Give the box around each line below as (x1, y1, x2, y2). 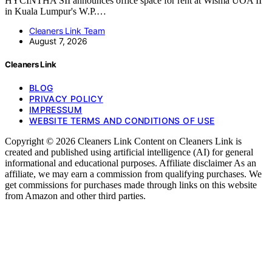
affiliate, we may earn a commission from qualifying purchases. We (5, 169, 262, 180)
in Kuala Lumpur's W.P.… (5, 5, 106, 16)
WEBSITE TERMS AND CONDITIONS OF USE (29, 115, 215, 126)
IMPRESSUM (29, 104, 83, 115)
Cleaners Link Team (29, 25, 105, 36)
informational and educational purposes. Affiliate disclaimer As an (5, 158, 256, 169)
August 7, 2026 (29, 35, 87, 46)
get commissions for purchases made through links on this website (5, 180, 257, 191)
